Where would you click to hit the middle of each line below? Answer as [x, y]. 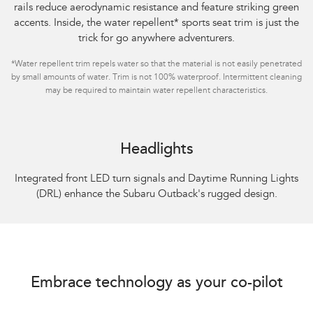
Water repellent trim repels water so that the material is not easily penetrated [158, 64]
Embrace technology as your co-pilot [156, 283]
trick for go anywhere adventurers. [156, 38]
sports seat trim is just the [239, 23]
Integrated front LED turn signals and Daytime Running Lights [156, 179]
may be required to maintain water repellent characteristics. [156, 90]
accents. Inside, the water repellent [94, 23]
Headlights [156, 150]
